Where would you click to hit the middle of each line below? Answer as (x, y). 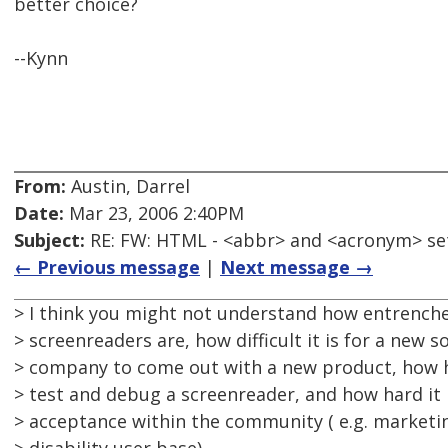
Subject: (49, 240)
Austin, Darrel (128, 186)
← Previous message (107, 267)
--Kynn (41, 58)
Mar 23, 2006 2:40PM (154, 213)
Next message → (296, 267)
